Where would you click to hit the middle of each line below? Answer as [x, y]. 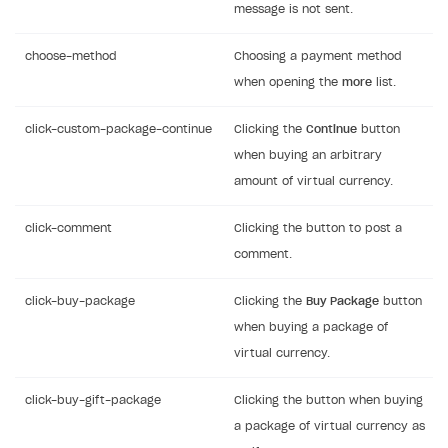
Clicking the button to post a [318, 229]
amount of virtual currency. [313, 182]
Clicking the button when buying [328, 401]
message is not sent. [293, 10]
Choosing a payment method [318, 57]
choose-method [71, 57]
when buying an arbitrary [308, 156]
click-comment [68, 229]
